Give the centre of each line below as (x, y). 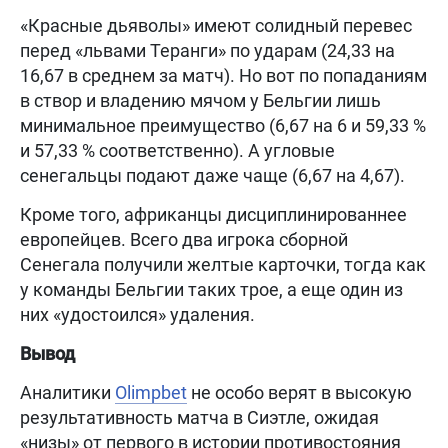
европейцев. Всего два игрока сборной (184, 240)
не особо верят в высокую (299, 393)
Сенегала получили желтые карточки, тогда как (223, 265)
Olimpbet (151, 393)
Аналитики (67, 393)
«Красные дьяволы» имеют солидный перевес (216, 26)
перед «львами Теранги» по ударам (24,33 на (207, 51)
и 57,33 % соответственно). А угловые (177, 151)
